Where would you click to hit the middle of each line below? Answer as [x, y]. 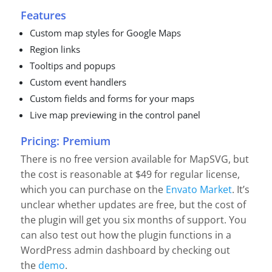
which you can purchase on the [92, 189]
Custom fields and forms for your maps [112, 99]
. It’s [241, 189]
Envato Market [199, 189]
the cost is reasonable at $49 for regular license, [130, 174]
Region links [55, 49]
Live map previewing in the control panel [115, 115]
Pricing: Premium [66, 141]
